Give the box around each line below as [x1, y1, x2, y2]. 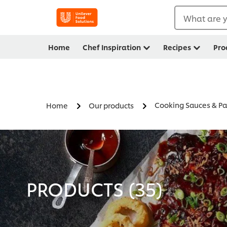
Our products [89, 100, 134, 110]
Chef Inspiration [83, 42, 141, 52]
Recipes [163, 42, 191, 52]
